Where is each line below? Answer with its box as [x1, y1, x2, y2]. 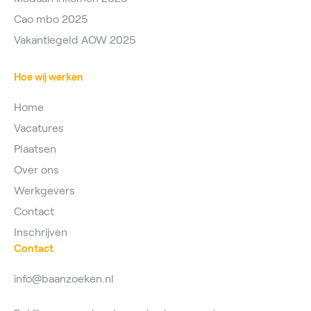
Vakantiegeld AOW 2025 [14, 34, 136, 47]
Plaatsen [14, 143, 56, 155]
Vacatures [14, 122, 64, 135]
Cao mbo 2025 [14, 13, 88, 26]
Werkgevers [14, 185, 75, 197]
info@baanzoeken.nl [14, 273, 114, 285]
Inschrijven [14, 226, 67, 239]
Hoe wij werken [14, 72, 83, 83]
